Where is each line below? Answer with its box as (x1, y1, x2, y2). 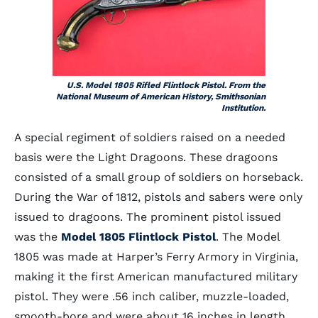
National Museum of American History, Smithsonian (56, 92, 265, 102)
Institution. (221, 103, 265, 113)
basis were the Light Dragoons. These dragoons (14, 150, 278, 164)
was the (14, 230, 61, 243)
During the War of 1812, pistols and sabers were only (14, 190, 302, 204)
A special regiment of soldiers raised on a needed (14, 131, 285, 144)
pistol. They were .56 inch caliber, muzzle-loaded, (14, 290, 289, 303)
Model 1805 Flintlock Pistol (61, 230, 216, 243)
